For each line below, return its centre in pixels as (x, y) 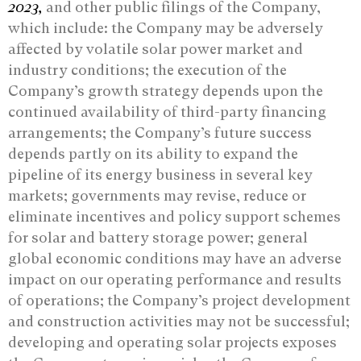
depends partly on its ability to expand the (153, 153)
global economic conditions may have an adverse (175, 258)
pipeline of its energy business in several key (160, 174)
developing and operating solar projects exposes (172, 342)
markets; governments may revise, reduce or (157, 195)
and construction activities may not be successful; (179, 321)
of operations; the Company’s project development (179, 300)
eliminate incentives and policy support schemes (174, 216)
